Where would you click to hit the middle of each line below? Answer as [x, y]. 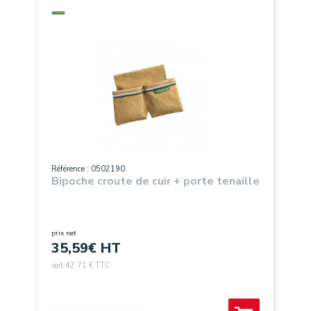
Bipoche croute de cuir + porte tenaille [155, 181]
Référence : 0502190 [88, 169]
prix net [64, 233]
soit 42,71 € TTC [81, 266]
